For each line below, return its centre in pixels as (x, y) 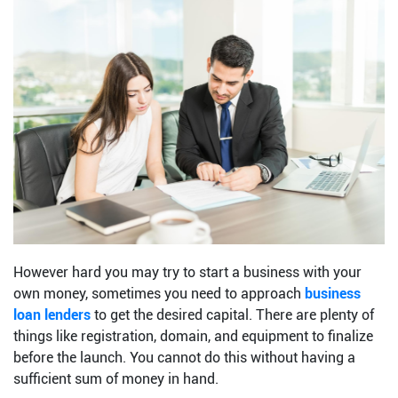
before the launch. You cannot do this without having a (184, 358)
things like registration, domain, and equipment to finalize (193, 337)
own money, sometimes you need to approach (159, 294)
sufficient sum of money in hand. (116, 379)
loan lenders (52, 315)
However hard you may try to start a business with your (187, 273)
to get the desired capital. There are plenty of (232, 315)
